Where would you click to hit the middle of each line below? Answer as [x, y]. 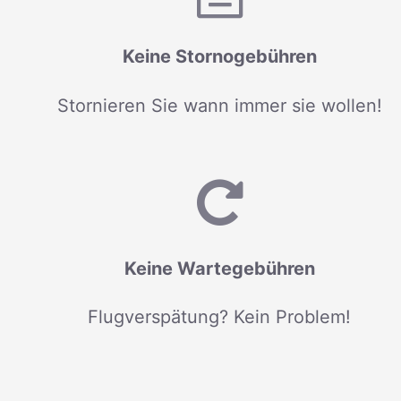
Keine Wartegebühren [219, 268]
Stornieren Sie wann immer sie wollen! [219, 105]
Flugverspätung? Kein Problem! [220, 317]
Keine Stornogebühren [219, 57]
